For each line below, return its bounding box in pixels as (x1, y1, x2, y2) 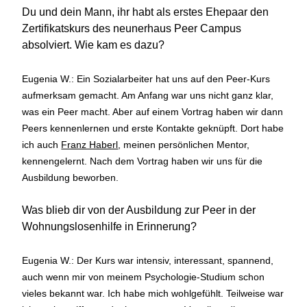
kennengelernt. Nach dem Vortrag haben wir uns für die (22, 155, 263, 167)
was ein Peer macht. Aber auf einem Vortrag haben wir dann (22, 106, 284, 117)
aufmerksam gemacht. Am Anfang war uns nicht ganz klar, (22, 89, 274, 101)
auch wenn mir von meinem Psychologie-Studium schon (22, 271, 265, 282)
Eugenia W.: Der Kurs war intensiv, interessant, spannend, (22, 254, 274, 266)
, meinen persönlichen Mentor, (118, 138, 250, 150)
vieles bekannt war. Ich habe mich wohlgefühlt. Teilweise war (22, 287, 284, 299)
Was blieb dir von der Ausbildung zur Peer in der (22, 204, 256, 217)
